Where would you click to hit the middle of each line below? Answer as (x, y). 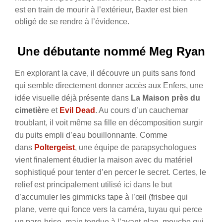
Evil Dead (77, 110)
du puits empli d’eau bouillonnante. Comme (91, 135)
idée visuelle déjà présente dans (73, 98)
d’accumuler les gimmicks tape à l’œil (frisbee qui (101, 197)
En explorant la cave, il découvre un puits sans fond (105, 73)
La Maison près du (166, 98)
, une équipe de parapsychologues (136, 147)
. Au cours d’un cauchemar (142, 110)
